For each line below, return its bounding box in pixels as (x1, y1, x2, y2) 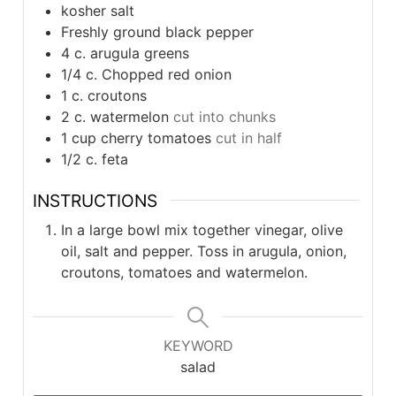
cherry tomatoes (100, 128, 211, 147)
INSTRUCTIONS (32, 189, 157, 211)
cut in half (215, 128, 282, 147)
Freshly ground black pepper (60, 22, 254, 41)
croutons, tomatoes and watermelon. (60, 263, 308, 282)
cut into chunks (172, 107, 276, 126)
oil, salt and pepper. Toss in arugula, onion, (60, 242, 346, 261)
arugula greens (89, 43, 189, 62)
